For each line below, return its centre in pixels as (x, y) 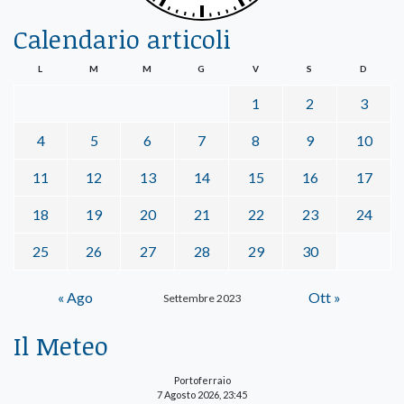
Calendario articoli (122, 39)
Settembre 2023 (202, 298)
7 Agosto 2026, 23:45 (202, 395)
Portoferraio (202, 381)
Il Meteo (61, 346)
